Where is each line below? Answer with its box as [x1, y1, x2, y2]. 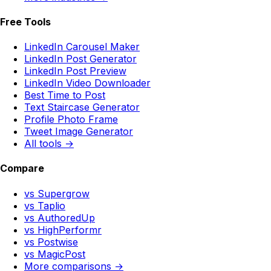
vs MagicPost [24, 247, 85, 260]
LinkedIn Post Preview [24, 65, 126, 77]
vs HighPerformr [24, 223, 102, 236]
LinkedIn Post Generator [24, 53, 137, 65]
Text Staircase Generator [24, 101, 140, 114]
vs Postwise [24, 235, 78, 248]
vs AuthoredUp [24, 211, 95, 224]
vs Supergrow [24, 187, 90, 200]
